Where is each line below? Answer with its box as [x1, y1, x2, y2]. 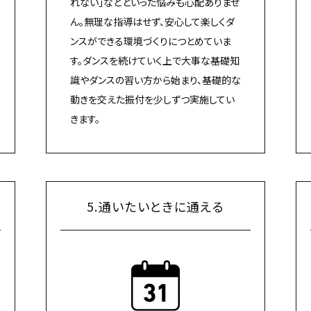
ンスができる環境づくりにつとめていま [69, 33, 231, 48]
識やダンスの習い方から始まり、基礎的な [69, 72, 241, 87]
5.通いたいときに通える [86, 196, 225, 215]
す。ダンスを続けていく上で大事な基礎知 [69, 53, 239, 67]
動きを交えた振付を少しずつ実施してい [69, 92, 235, 106]
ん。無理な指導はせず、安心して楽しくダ [69, 14, 235, 28]
